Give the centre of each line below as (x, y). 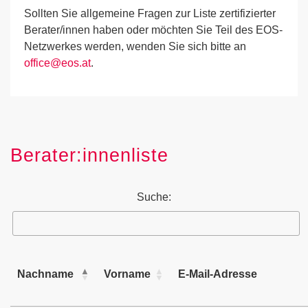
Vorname (127, 274)
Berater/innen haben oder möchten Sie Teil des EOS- (153, 30)
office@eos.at (57, 63)
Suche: (154, 197)
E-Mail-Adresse (218, 274)
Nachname (45, 274)
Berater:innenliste (89, 155)
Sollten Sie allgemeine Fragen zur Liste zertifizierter (150, 13)
